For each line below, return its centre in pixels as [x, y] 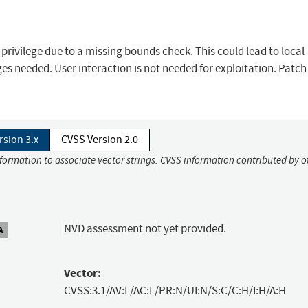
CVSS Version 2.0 [100, 140]
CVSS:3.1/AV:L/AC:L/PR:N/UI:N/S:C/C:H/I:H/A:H [175, 291]
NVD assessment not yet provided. [145, 229]
